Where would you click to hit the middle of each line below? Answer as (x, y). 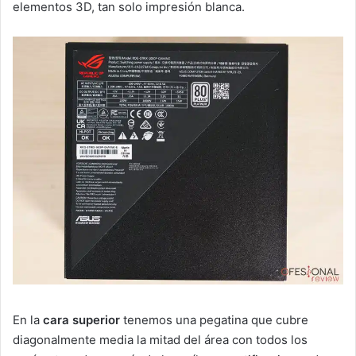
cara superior (83, 319)
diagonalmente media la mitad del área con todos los (160, 339)
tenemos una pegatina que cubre (216, 319)
